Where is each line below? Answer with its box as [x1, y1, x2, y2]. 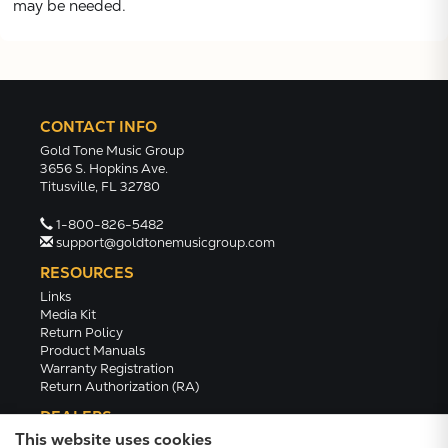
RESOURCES [40, 263, 134, 283]
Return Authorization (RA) [40, 378, 199, 396]
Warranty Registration [40, 360, 174, 378]
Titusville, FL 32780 [40, 178, 160, 196]
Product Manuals [40, 342, 145, 360]
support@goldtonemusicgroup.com [56, 234, 275, 252]
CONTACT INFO [40, 117, 157, 137]
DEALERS [40, 407, 112, 427]
